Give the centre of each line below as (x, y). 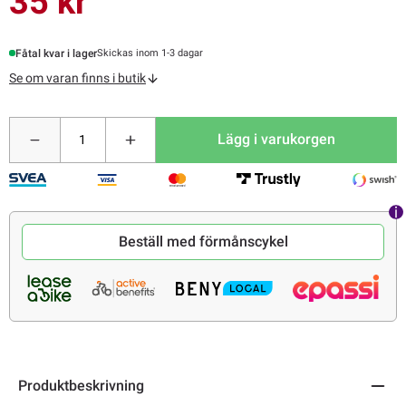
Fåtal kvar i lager (57, 53)
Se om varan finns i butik (77, 77)
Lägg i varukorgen (277, 140)
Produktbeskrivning (81, 385)
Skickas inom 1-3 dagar (150, 53)
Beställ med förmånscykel (203, 242)
